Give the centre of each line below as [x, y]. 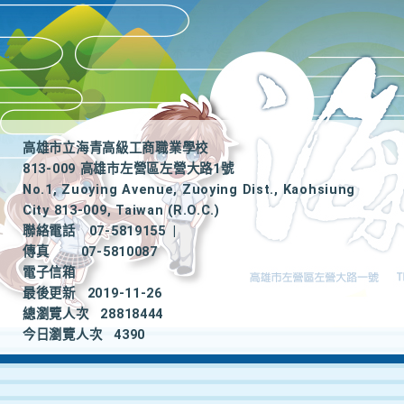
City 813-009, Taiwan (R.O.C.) [121, 211]
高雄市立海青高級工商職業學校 [116, 148]
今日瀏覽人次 [63, 335]
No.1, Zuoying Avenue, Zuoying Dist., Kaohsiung [189, 190]
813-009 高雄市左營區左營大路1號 [129, 169]
